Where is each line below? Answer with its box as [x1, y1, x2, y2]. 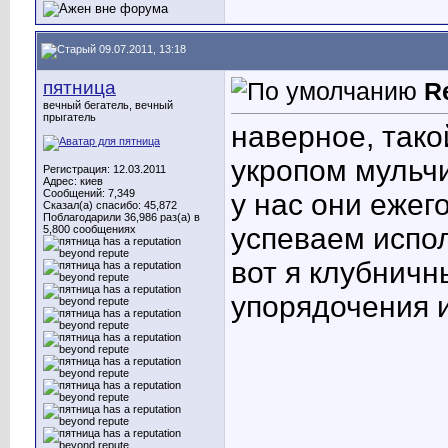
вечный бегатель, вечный [43, 99, 173, 111]
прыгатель [43, 111, 96, 123]
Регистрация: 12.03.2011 [43, 163, 166, 175]
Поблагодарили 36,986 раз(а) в [43, 211, 200, 223]
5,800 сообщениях [43, 223, 136, 235]
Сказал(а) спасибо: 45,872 [43, 199, 177, 211]
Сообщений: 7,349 [43, 187, 135, 199]
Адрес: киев [43, 175, 103, 187]
